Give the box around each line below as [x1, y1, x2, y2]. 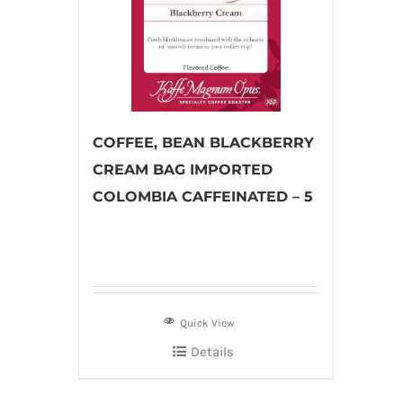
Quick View [180, 317, 236, 329]
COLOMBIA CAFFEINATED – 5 [93, 188, 313, 205]
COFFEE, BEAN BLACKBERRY [93, 134, 314, 151]
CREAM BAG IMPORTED [93, 161, 273, 178]
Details [190, 344, 234, 360]
